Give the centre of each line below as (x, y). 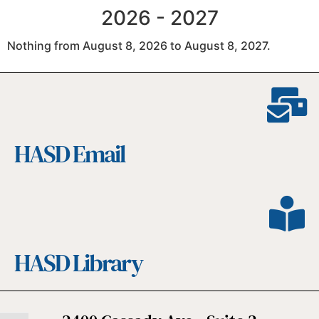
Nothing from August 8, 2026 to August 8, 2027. (139, 46)
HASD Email (70, 153)
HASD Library (78, 262)
